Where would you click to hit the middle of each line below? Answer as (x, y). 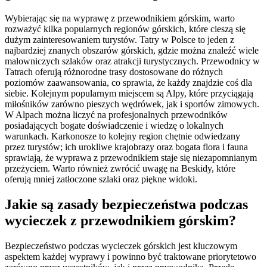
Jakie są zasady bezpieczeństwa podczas (126, 204)
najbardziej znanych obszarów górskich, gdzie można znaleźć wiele (132, 50)
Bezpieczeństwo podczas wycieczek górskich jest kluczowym (121, 246)
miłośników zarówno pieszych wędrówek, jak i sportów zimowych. (132, 104)
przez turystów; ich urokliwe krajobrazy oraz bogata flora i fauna (126, 147)
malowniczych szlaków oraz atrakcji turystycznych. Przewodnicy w (132, 61)
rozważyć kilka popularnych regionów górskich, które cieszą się (125, 29)
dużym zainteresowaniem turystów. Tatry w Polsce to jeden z (119, 39)
